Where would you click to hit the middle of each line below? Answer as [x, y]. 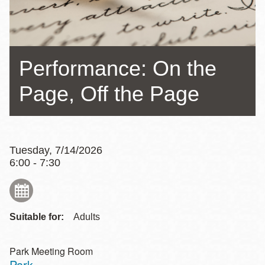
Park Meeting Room [51, 251]
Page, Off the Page [109, 93]
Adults [87, 216]
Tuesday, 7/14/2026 [56, 150]
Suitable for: [37, 216]
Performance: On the [118, 68]
